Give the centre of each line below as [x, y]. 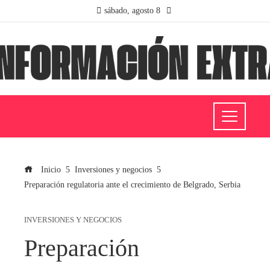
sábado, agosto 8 [132, 11]
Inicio [50, 169]
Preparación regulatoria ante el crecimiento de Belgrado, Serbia [132, 184]
